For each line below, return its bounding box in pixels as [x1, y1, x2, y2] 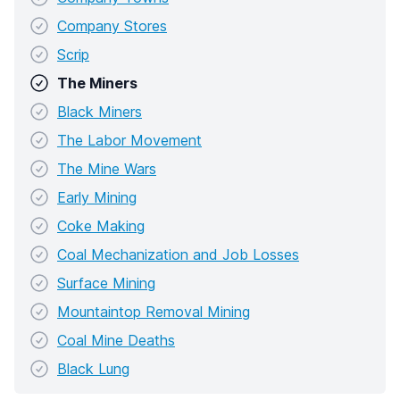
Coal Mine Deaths [57, 331, 175, 350]
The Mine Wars [57, 160, 156, 179]
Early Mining [57, 188, 137, 207]
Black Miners [57, 103, 142, 121]
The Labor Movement [57, 131, 202, 150]
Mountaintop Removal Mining [57, 303, 250, 321]
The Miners [57, 74, 137, 93]
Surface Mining [57, 274, 155, 293]
